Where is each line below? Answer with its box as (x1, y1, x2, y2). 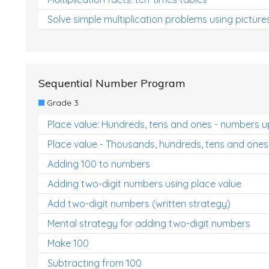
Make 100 (47, 237, 89, 249)
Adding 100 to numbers (47, 158, 150, 170)
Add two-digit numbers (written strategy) (47, 198, 231, 210)
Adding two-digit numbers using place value (47, 178, 241, 190)
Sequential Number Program (38, 76, 186, 90)
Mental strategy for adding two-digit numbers (47, 217, 250, 229)
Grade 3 (44, 97, 79, 108)
